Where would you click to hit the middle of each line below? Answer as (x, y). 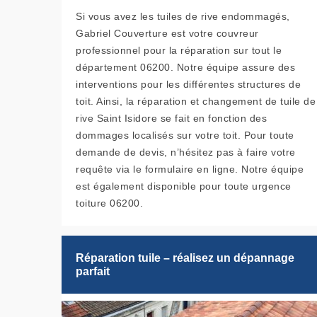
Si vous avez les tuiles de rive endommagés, (183, 17)
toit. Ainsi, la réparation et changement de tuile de (196, 102)
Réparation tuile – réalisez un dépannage (185, 258)
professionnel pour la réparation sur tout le (179, 51)
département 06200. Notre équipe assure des (185, 68)
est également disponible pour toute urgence (184, 186)
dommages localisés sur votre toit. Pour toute (185, 136)
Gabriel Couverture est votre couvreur (167, 34)
